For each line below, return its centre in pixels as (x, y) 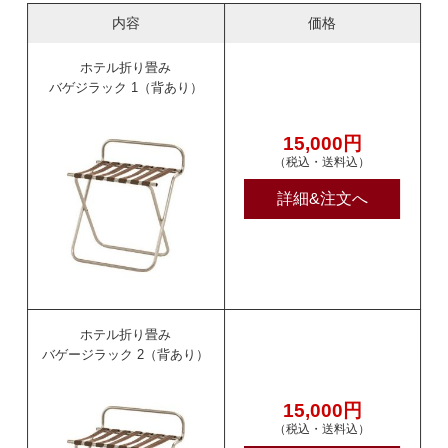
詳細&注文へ (322, 198)
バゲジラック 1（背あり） (125, 88)
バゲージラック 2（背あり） (126, 355)
